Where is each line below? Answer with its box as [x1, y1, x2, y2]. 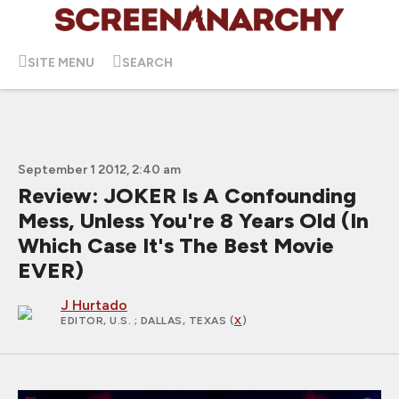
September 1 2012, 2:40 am [18, 162, 181, 177]
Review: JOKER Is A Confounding [18, 183, 356, 208]
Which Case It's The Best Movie [18, 232, 334, 258]
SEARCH [122, 54, 173, 70]
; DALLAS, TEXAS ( [134, 314, 234, 327]
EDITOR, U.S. [61, 314, 134, 327]
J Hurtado [61, 297, 127, 313]
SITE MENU [28, 54, 94, 70]
